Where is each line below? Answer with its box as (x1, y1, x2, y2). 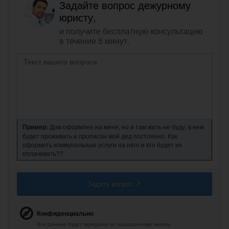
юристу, (59, 10, 96, 25)
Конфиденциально (37, 209, 94, 218)
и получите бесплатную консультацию (59, 25, 203, 37)
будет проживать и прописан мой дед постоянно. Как (22, 131, 177, 141)
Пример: (22, 122, 48, 132)
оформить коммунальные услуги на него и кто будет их (22, 140, 182, 149)
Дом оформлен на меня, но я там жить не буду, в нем (48, 122, 204, 131)
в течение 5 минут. (59, 35, 129, 47)
